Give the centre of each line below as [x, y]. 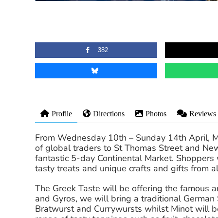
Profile [62, 114]
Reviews [203, 114]
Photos [156, 114]
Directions [109, 114]
